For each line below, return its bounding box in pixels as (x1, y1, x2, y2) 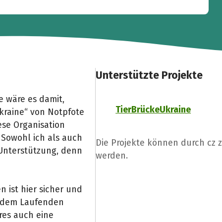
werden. (96, 150, 128, 161)
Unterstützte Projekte (96, 68, 203, 82)
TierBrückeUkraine (115, 104, 191, 115)
